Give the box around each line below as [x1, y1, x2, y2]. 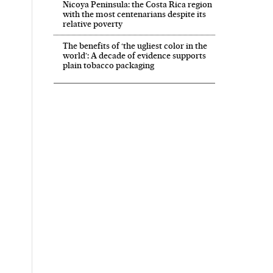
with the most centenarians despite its [62, 9, 206, 19]
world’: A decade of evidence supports [62, 51, 206, 61]
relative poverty [62, 19, 122, 29]
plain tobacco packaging [62, 60, 154, 71]
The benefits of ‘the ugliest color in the [62, 41, 207, 51]
